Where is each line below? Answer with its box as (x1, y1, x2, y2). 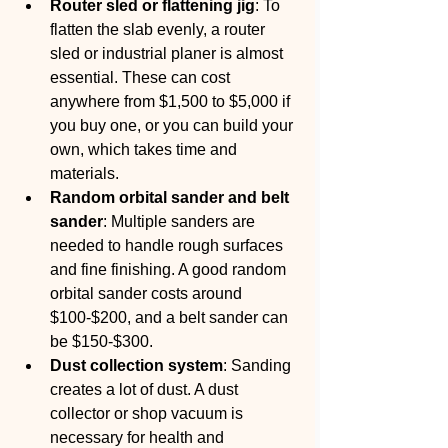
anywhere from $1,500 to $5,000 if (50, 93, 294, 110)
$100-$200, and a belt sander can (50, 309, 292, 326)
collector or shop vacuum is (50, 405, 247, 422)
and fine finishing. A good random (50, 261, 290, 278)
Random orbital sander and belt (50, 189, 293, 206)
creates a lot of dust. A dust (50, 381, 242, 398)
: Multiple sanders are (103, 213, 259, 230)
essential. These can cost (50, 69, 234, 86)
